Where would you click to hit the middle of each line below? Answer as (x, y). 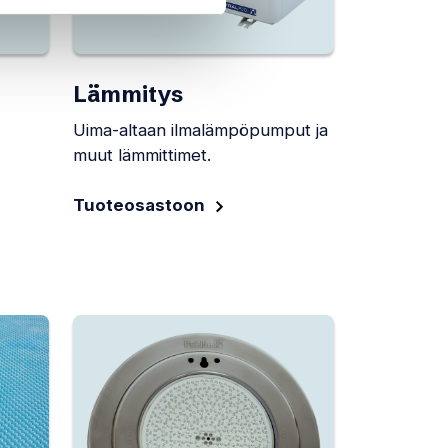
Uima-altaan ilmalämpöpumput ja (200, 129)
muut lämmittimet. (142, 154)
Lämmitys (128, 93)
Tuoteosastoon (139, 205)
